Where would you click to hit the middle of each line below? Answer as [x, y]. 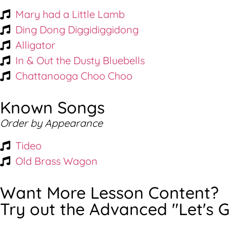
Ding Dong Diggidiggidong [77, 29]
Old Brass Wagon [56, 161]
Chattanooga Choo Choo [74, 75]
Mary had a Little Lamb [70, 14]
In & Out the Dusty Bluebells [80, 60]
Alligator [35, 45]
